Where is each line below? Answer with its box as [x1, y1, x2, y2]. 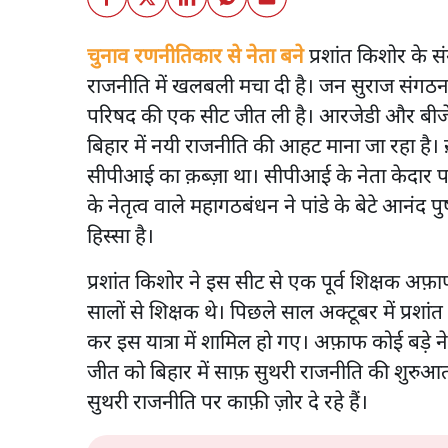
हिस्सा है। [87, 223, 159, 251]
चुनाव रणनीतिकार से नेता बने [87, 43, 304, 71]
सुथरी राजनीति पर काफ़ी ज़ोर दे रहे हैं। [87, 389, 373, 417]
